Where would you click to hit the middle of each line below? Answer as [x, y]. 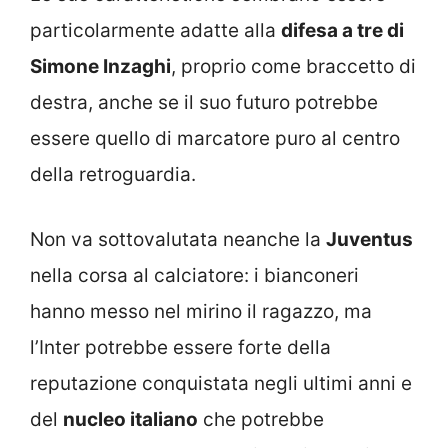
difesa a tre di [342, 30]
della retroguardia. [113, 174]
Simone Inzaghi [100, 66]
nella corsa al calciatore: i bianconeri [194, 275]
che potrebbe [261, 419]
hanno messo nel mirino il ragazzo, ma [201, 311]
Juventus [369, 239]
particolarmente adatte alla [155, 30]
